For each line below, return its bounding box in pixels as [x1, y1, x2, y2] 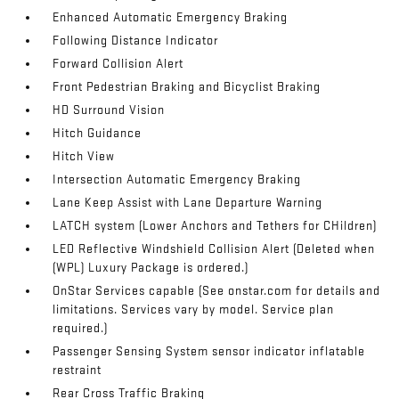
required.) [53, 321, 109, 337]
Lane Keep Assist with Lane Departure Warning [53, 195, 323, 211]
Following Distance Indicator [53, 33, 219, 49]
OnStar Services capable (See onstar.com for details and [53, 283, 381, 299]
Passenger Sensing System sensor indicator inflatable [53, 344, 366, 360]
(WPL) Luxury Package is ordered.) [53, 260, 249, 276]
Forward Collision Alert [53, 56, 184, 72]
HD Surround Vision [53, 102, 166, 118]
